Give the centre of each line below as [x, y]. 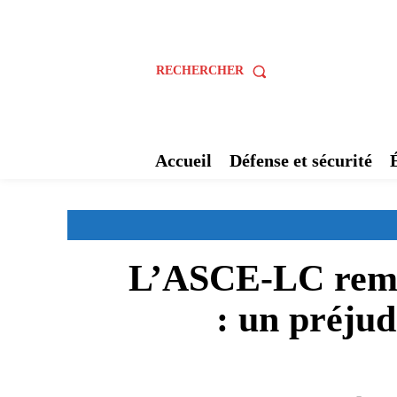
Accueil [183, 160]
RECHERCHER [200, 70]
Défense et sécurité [300, 160]
